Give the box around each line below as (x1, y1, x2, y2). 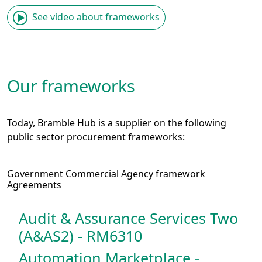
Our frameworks (7, 74, 135, 97)
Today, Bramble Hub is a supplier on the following (7, 116, 226, 129)
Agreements (7, 178, 71, 191)
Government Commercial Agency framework (7, 167, 205, 180)
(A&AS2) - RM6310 (19, 225, 142, 246)
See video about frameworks (32, 10, 160, 23)
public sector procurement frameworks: (7, 130, 185, 143)
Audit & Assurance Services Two (19, 208, 238, 228)
